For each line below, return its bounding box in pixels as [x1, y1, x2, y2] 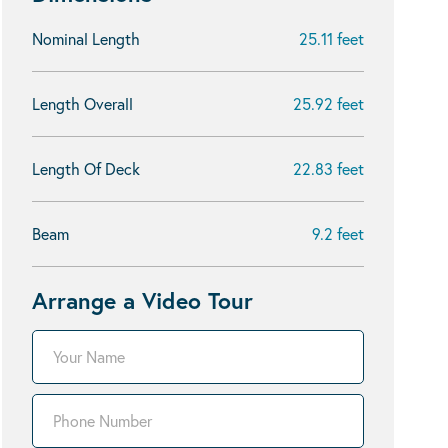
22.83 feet [293, 158, 364, 179]
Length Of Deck [32, 158, 140, 179]
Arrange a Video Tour [32, 285, 253, 315]
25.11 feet [299, 28, 364, 49]
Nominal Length [32, 28, 140, 49]
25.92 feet [293, 93, 364, 114]
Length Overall [32, 93, 133, 114]
